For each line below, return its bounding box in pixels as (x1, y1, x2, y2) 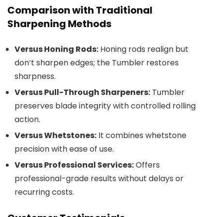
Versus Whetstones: (15, 129, 96, 141)
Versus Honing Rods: (15, 43, 98, 55)
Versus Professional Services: (15, 159, 134, 170)
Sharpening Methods (7, 16, 111, 31)
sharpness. (15, 70, 56, 82)
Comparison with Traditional (7, 3, 153, 17)
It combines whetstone (96, 129, 186, 141)
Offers (134, 159, 160, 170)
